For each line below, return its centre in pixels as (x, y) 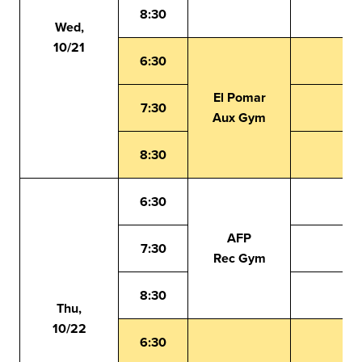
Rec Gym (239, 258)
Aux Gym (239, 118)
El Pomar (239, 97)
